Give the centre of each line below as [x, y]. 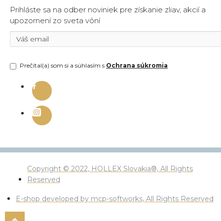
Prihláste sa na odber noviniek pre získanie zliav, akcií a [108, 10]
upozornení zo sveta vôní [55, 21]
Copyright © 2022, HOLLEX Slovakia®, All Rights [110, 169]
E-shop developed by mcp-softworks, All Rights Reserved [115, 199]
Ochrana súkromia [137, 66]
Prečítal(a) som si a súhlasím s [63, 66]
